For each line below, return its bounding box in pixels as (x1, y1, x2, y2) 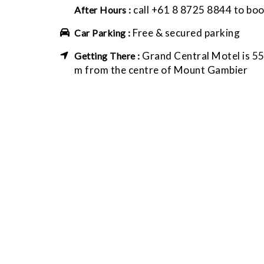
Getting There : (74, 50, 142, 62)
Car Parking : (74, 27, 133, 39)
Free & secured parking (133, 27, 240, 39)
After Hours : (74, 4, 131, 16)
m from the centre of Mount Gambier (74, 64, 247, 77)
